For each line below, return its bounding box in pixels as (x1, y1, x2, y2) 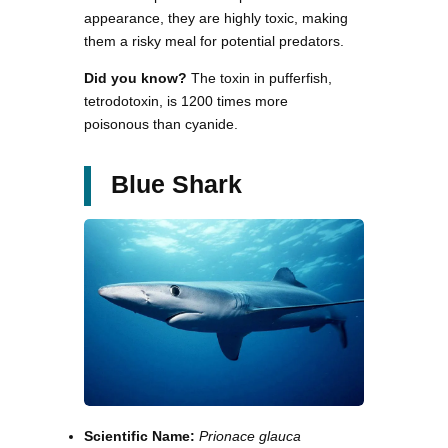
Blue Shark (111, 169, 242, 198)
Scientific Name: (84, 428, 199, 445)
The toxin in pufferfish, (187, 69, 332, 86)
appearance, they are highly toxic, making (84, 9, 348, 26)
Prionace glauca (199, 428, 301, 445)
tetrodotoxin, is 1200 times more (84, 92, 288, 109)
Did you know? (84, 69, 187, 86)
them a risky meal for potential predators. (84, 32, 344, 49)
